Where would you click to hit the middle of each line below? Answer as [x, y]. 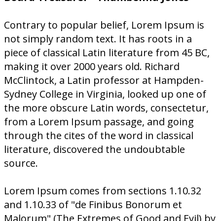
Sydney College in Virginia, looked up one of [105, 94]
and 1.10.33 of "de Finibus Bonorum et [93, 204]
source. [21, 163]
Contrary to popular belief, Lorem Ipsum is [104, 25]
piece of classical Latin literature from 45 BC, [107, 53]
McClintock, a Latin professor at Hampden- [104, 80]
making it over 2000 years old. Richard [92, 66]
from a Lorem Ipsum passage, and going [99, 122]
